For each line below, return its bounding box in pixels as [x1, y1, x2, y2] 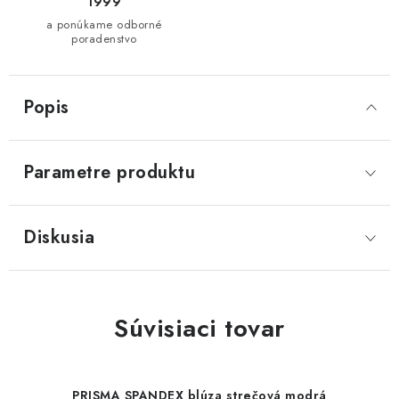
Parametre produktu [23, 159, 195, 185]
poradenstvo [71, 29, 137, 47]
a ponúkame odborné [45, 15, 163, 33]
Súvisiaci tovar [114, 309, 285, 346]
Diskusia [23, 224, 94, 250]
